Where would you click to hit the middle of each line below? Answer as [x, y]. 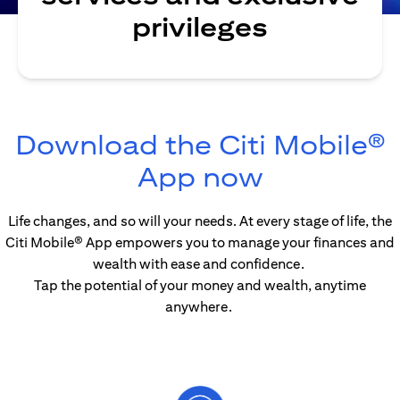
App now [200, 177]
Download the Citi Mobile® [200, 145]
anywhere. [200, 307]
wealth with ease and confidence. [200, 264]
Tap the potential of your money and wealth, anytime [200, 285]
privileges [200, 27]
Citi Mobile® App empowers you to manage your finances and [200, 242]
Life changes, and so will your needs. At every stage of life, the [200, 221]
